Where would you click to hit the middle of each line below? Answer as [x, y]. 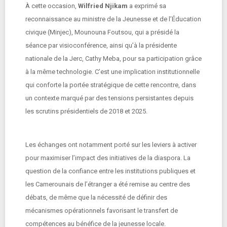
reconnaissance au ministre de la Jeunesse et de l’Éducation [113, 19]
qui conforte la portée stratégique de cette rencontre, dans [111, 85]
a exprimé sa [147, 6]
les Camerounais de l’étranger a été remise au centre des [108, 184]
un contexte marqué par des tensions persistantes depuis [109, 98]
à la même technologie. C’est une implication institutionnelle [112, 72]
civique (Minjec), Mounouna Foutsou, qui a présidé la [102, 32]
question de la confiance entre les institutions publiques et [110, 171]
